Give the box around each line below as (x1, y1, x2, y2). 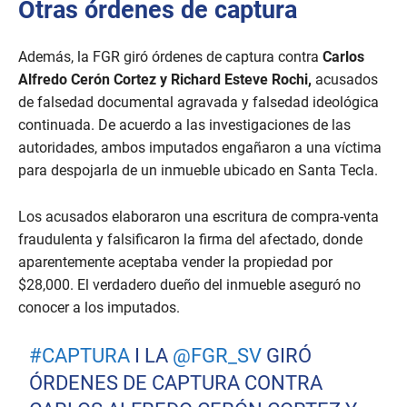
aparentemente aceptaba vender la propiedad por (18, 253, 333, 272)
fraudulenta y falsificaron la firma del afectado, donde (18, 231, 362, 249)
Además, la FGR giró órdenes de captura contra (18, 48, 323, 66)
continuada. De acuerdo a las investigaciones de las (18, 116, 351, 134)
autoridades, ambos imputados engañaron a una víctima (18, 139, 382, 157)
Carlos (323, 48, 364, 66)
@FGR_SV (173, 344, 263, 368)
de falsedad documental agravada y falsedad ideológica (18, 94, 379, 112)
